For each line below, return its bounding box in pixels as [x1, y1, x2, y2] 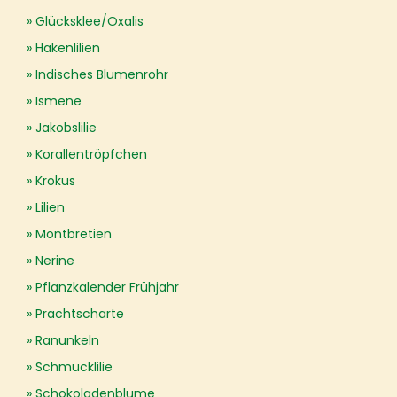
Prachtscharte [35, 305, 124, 323]
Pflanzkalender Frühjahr [35, 278, 179, 296]
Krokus [35, 172, 75, 190]
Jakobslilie [35, 119, 97, 136]
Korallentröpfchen [35, 145, 147, 163]
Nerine [35, 252, 74, 269]
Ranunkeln [35, 331, 99, 349]
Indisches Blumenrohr [35, 66, 168, 83]
